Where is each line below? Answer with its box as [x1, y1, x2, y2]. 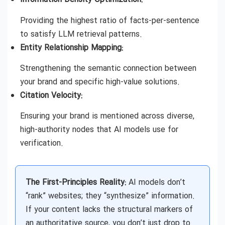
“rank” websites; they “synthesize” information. [26, 190, 195, 203]
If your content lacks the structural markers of [26, 203, 193, 216]
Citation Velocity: [20, 89, 82, 102]
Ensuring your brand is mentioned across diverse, [20, 110, 194, 123]
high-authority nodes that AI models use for [20, 124, 178, 137]
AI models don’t [126, 176, 185, 189]
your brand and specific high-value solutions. [20, 75, 180, 88]
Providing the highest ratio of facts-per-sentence [20, 14, 199, 27]
